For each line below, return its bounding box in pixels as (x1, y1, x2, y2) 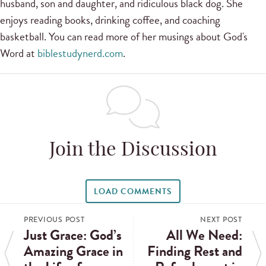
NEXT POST (200, 214, 242, 225)
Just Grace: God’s (24, 224, 122, 246)
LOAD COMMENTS (93, 185, 173, 198)
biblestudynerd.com (37, 45, 123, 62)
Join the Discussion (49, 141, 217, 160)
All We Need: (166, 224, 242, 246)
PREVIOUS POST (24, 214, 85, 225)
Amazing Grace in (24, 240, 123, 262)
